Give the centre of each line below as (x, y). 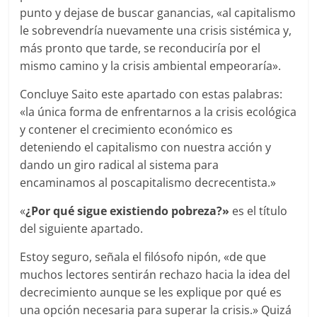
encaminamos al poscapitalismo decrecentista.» (148, 183)
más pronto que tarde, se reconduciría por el (140, 48)
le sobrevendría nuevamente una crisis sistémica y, (156, 31)
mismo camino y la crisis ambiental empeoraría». (151, 66)
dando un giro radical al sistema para (120, 165)
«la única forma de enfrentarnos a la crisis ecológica (158, 112)
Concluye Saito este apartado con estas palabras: (151, 94)
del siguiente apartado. (82, 229)
